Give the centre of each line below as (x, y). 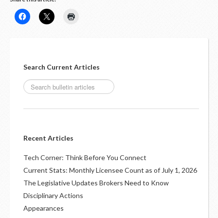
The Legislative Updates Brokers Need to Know (96, 183)
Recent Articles (48, 138)
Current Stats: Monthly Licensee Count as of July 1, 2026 (110, 170)
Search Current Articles (62, 67)
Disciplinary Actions (53, 195)
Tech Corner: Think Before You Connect (85, 157)
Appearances (44, 208)
